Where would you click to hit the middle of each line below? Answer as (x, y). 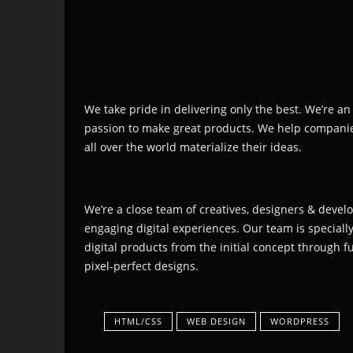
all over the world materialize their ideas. (193, 147)
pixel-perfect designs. (141, 266)
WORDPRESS (300, 321)
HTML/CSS (138, 321)
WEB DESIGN (216, 321)
